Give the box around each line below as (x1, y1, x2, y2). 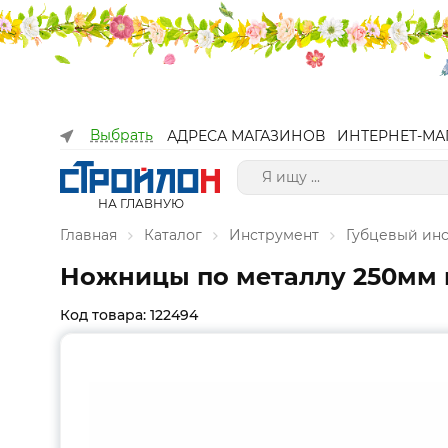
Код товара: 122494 (60, 306, 198, 324)
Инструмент (229, 226, 319, 244)
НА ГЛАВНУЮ (97, 196, 184, 211)
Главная (60, 226, 117, 244)
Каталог (144, 226, 202, 244)
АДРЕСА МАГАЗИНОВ (167, 127, 325, 145)
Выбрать (90, 126, 153, 144)
